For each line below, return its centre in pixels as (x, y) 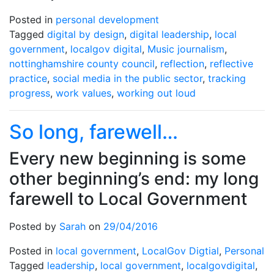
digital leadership (169, 34)
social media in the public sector (128, 78)
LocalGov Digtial (180, 251)
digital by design (86, 34)
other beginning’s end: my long (134, 179)
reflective (231, 64)
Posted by (34, 226)
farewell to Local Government (128, 199)
